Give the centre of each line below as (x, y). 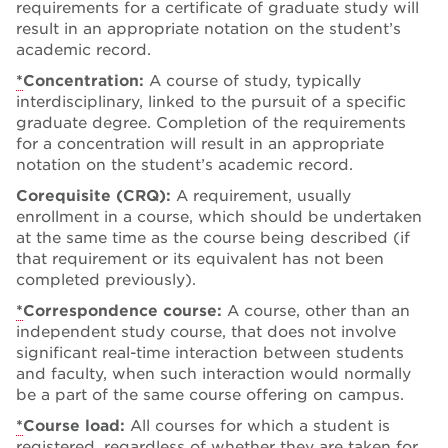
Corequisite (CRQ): (96, 195)
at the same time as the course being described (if (213, 237)
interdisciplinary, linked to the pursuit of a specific (211, 101)
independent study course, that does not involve (206, 331)
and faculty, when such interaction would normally (213, 373)
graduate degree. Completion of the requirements (211, 122)
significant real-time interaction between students (210, 352)
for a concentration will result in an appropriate (200, 143)
